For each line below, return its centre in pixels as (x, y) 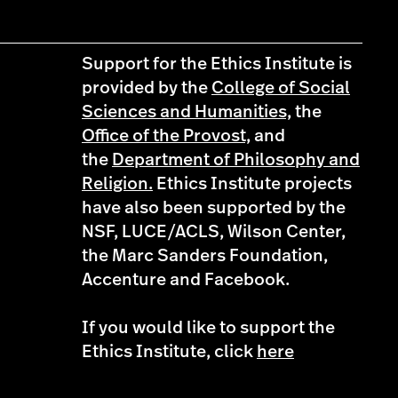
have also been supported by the (214, 208)
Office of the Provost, (166, 136)
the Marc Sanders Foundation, (205, 256)
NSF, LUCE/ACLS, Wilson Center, (214, 232)
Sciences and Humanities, (187, 112)
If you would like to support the (208, 328)
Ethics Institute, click (169, 352)
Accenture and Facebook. (186, 280)
